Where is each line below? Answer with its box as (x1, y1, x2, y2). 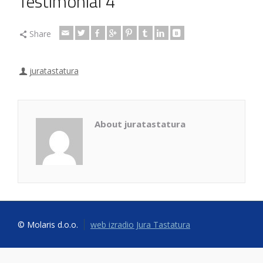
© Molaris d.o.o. (18, 219, 78, 230)
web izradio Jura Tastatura (90, 219, 190, 230)
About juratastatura (95, 118, 186, 130)
